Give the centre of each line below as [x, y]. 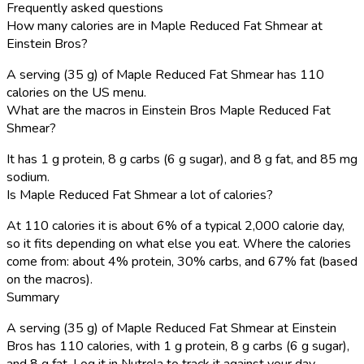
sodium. [28, 177]
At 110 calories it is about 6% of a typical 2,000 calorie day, [175, 225]
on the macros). [50, 279]
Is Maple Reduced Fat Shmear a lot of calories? [140, 195]
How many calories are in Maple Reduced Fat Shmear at [165, 26]
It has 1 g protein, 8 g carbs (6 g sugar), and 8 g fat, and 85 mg [182, 159]
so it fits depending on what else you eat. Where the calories [179, 243]
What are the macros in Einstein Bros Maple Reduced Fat [169, 110]
